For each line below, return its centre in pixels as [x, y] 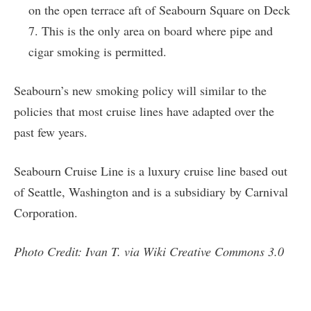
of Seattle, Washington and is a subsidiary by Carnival [151, 191]
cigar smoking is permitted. [98, 51]
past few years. [51, 132]
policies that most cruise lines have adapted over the [144, 111]
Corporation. [46, 212]
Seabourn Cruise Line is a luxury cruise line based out [151, 170]
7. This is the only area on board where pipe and [151, 30]
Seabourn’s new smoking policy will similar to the [140, 90]
